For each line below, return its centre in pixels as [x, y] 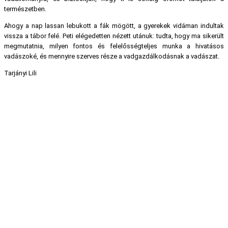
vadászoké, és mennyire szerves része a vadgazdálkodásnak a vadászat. [112, 56]
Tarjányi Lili [20, 73]
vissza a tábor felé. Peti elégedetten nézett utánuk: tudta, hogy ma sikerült [114, 36]
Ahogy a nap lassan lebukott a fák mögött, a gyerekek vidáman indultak [114, 26]
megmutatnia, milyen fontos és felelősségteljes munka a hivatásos [114, 46]
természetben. [25, 9]
